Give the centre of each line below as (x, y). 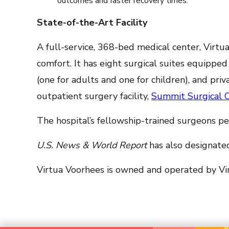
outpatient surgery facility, (94, 96)
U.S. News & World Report (92, 145)
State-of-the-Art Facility (92, 22)
